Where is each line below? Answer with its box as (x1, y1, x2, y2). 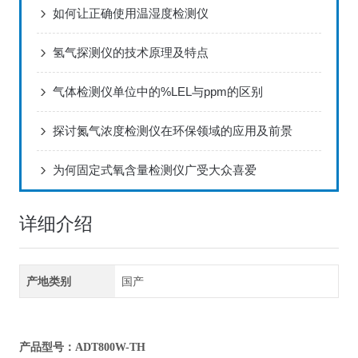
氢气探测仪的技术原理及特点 (52, 46, 209, 60)
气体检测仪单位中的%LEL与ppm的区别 (52, 85, 263, 99)
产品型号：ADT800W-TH (18, 341, 145, 354)
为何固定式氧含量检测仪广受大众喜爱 (52, 163, 257, 177)
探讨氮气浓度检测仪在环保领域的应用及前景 (52, 124, 292, 138)
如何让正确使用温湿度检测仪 (52, 6, 209, 21)
